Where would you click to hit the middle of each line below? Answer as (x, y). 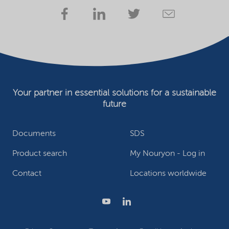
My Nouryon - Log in (167, 154)
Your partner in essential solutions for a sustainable (114, 93)
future (114, 105)
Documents (34, 134)
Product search (40, 154)
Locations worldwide (168, 174)
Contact (27, 174)
